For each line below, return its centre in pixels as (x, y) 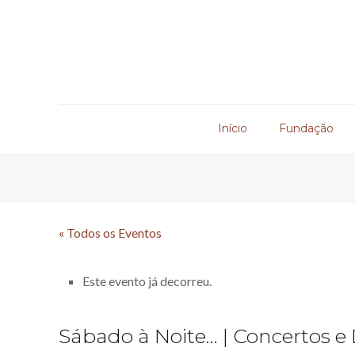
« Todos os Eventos (111, 233)
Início (232, 128)
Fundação (306, 128)
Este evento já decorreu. (147, 281)
